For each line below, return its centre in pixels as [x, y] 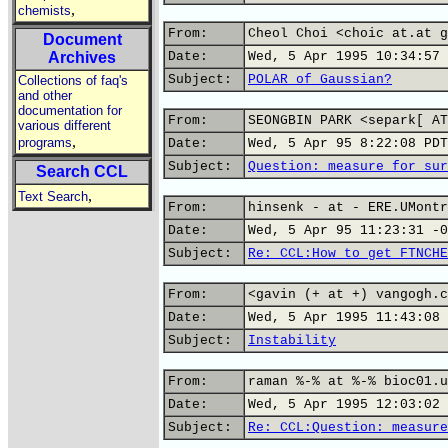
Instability [292, 340]
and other [45, 95]
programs [45, 142]
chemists [44, 10]
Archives [82, 57]
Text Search [53, 196]
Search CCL [82, 171]
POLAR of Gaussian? [320, 79]
